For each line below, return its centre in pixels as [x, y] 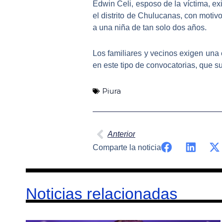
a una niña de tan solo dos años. [150, 27]
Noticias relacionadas [113, 194]
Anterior [121, 134]
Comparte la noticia [127, 147]
